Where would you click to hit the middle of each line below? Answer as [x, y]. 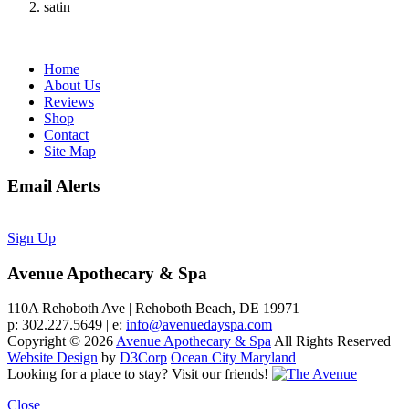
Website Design [52, 358]
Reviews [69, 101]
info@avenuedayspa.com [199, 325]
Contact [66, 134]
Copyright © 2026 [62, 341]
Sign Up [31, 237]
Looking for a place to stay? [88, 374]
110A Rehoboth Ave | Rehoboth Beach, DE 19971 [153, 309]
